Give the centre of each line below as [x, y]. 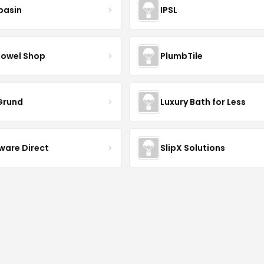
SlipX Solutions [192, 148]
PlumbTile [181, 56]
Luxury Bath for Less [203, 102]
